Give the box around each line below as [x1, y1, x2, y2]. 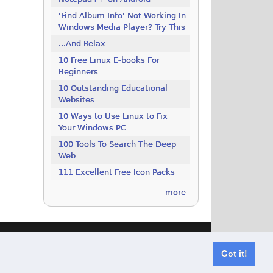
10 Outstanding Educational [58, 83, 168, 93]
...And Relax [58, 39, 106, 49]
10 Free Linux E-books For [58, 55, 160, 65]
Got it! [221, 249, 247, 259]
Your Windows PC [58, 123, 127, 133]
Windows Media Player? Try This [58, 23, 186, 32]
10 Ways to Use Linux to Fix [58, 112, 168, 121]
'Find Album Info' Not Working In [58, 11, 186, 21]
